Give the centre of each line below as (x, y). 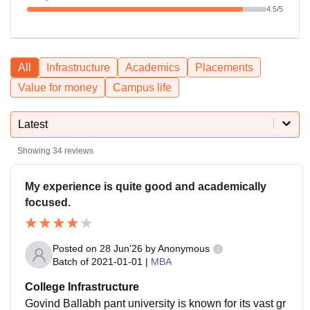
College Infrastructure (82, 287)
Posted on (76, 248)
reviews (78, 151)
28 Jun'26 (121, 248)
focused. (48, 202)
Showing (35, 151)
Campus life (142, 87)
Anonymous (184, 248)
